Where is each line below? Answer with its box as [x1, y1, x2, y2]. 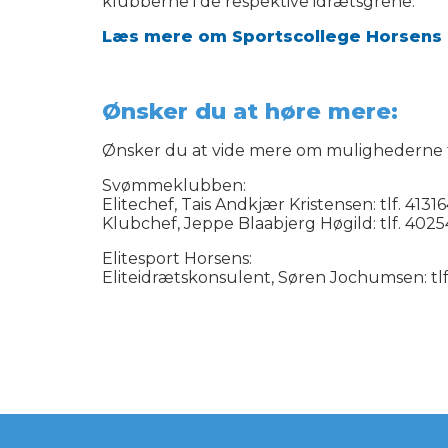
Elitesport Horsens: [102, 249, 252, 268]
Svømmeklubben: [102, 176, 246, 195]
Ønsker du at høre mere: [102, 97, 398, 125]
